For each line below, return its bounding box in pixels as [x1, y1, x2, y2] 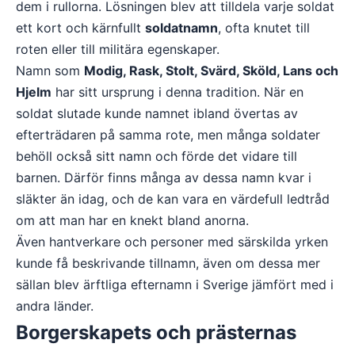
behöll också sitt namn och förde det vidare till [16, 148, 297, 164]
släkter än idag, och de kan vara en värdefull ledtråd [16, 191, 330, 207]
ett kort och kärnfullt [16, 20, 145, 36]
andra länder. [16, 298, 94, 314]
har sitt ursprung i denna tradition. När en [52, 84, 303, 100]
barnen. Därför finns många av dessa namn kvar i [16, 170, 311, 185]
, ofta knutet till [218, 20, 310, 36]
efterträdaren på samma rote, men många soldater [16, 127, 320, 143]
